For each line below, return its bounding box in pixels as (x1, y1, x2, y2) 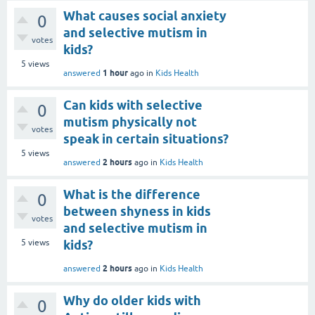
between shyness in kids (63, 203, 211, 219)
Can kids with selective (63, 97, 202, 112)
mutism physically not (63, 114, 197, 129)
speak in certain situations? (63, 131, 229, 146)
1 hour (103, 67, 128, 78)
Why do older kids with (63, 292, 201, 308)
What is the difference (63, 186, 200, 202)
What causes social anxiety (63, 8, 226, 23)
